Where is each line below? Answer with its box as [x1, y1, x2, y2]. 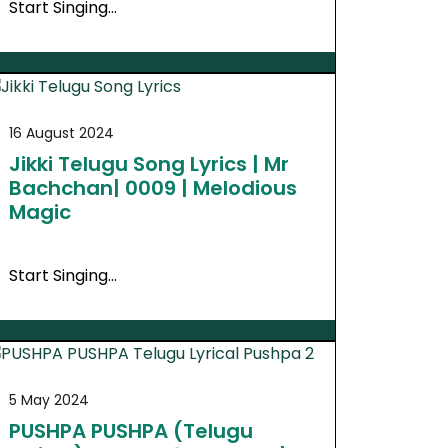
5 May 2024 [8, 390, 89, 411]
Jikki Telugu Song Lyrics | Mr [8, 149, 289, 178]
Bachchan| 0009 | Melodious [8, 173, 297, 202]
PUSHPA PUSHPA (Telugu [8, 417, 253, 446]
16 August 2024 [8, 122, 114, 143]
